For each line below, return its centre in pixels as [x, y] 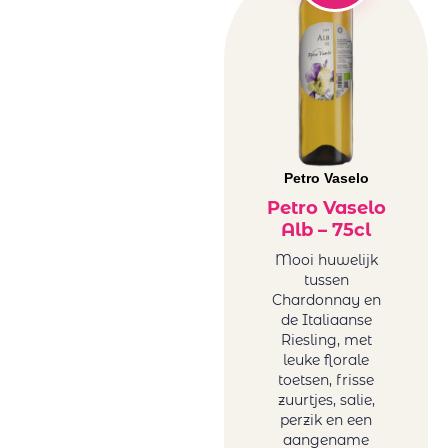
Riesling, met [326, 340]
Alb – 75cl [326, 230]
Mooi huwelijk [326, 260]
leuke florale [326, 360]
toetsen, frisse [326, 380]
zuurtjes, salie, [326, 400]
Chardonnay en [326, 300]
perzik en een [326, 420]
